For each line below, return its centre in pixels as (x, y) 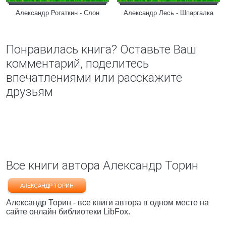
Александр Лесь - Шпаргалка (168, 13)
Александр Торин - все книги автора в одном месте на (107, 203)
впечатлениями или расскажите (94, 78)
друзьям (30, 92)
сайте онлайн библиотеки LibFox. (68, 212)
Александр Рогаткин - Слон (58, 13)
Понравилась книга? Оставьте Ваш (101, 49)
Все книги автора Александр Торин (102, 165)
